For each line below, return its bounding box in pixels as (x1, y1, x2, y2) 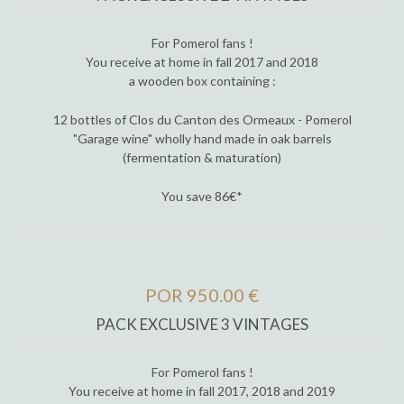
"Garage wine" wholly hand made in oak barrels (72, 131, 332, 147)
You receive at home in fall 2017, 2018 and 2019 (69, 382, 335, 399)
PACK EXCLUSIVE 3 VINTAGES (96, 314, 308, 334)
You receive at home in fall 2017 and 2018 (86, 54, 318, 70)
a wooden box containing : (128, 73, 276, 89)
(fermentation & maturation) (123, 150, 281, 166)
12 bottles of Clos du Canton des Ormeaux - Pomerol (52, 112, 352, 128)
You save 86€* (161, 188, 243, 205)
